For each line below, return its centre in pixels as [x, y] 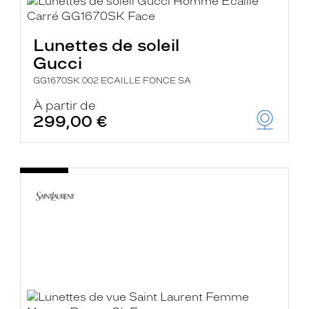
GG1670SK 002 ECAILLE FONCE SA [112, 81]
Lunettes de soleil [107, 45]
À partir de [65, 106]
